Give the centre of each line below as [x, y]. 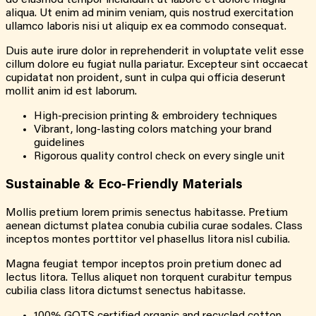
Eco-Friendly [138, 185]
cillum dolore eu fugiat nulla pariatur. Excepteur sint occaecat [157, 65]
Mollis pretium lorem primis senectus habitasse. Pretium [147, 213]
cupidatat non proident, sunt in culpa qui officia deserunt [146, 79]
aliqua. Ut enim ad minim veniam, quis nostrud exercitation [150, 14]
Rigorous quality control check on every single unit [159, 157]
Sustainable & [52, 185]
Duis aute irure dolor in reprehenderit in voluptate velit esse [155, 52]
